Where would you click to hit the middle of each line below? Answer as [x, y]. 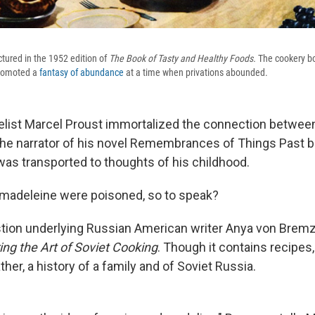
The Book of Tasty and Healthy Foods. [184, 59]
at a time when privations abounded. [196, 73]
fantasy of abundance [82, 73]
